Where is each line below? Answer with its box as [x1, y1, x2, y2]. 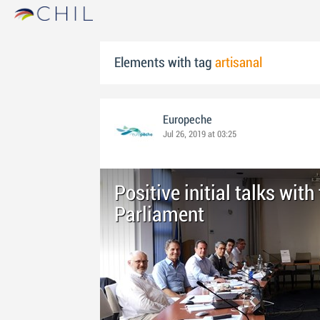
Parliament [114, 204, 204, 226]
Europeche [163, 114, 212, 126]
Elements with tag [114, 56, 215, 70]
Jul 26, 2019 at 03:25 [163, 129, 236, 139]
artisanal [215, 56, 262, 70]
